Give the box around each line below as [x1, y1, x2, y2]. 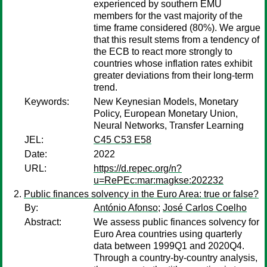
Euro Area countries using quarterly [94, 229, 242, 239]
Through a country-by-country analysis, [94, 253, 257, 263]
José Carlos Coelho [163, 203, 247, 213]
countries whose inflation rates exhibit [94, 58, 252, 69]
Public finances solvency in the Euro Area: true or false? [24, 189, 259, 199]
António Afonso [94, 203, 158, 213]
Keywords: [24, 97, 69, 107]
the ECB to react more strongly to [94, 46, 232, 57]
